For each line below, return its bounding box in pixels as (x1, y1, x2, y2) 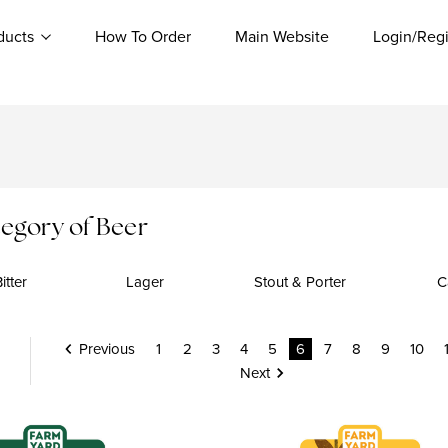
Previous (78, 339, 135, 358)
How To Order (95, 26, 191, 47)
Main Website (235, 26, 329, 47)
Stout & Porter (253, 272, 346, 291)
